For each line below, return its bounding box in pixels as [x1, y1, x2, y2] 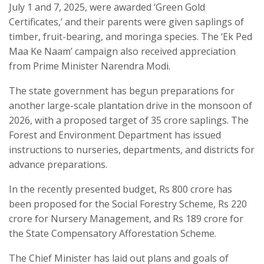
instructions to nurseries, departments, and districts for [9, 143, 255, 156]
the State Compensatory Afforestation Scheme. [9, 226, 216, 240]
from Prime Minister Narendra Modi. [9, 59, 170, 72]
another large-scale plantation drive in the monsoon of [9, 98, 252, 112]
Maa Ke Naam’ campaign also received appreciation [9, 44, 236, 58]
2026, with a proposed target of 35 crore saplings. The [9, 113, 249, 127]
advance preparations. [9, 157, 107, 171]
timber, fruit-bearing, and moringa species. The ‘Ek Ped [9, 29, 252, 43]
